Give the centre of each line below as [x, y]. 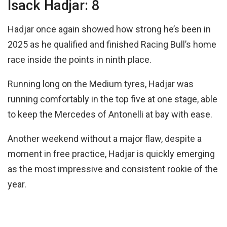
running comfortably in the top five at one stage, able [112, 99]
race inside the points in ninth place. [80, 60]
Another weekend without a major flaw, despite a [105, 139]
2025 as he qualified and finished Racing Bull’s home [112, 45]
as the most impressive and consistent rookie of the [113, 169]
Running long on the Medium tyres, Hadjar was [101, 84]
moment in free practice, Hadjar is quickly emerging [111, 154]
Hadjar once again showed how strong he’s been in [109, 29]
